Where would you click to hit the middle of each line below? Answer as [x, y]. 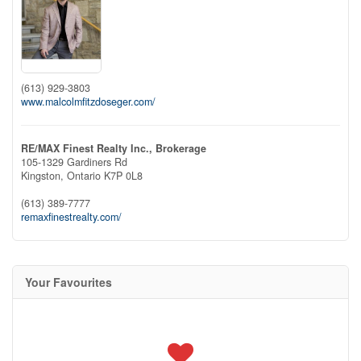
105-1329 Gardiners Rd [74, 162]
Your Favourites [68, 282]
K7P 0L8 [123, 175]
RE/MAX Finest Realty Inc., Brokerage [114, 148]
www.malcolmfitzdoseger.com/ [88, 101]
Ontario [84, 175]
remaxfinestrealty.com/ [71, 216]
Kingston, [44, 175]
